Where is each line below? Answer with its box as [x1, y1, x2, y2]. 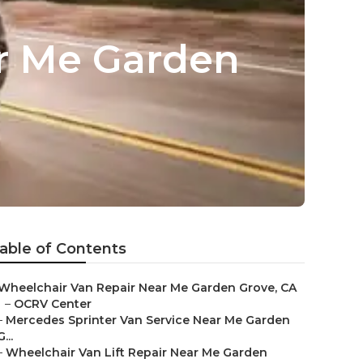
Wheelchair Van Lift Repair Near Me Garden [6, 345, 267, 360]
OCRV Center [14, 297, 92, 311]
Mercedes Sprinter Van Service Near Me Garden [6, 313, 290, 327]
